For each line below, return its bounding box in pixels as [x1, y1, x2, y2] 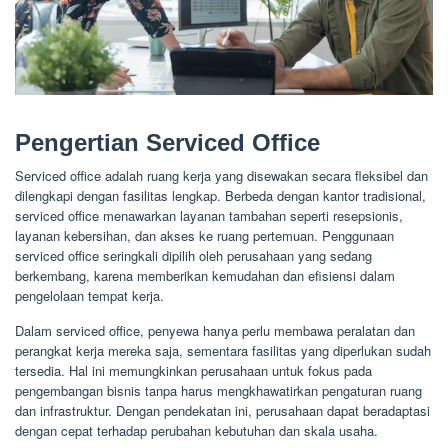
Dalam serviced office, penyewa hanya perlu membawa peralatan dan [15, 321, 415, 341]
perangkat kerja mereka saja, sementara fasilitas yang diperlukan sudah [15, 341, 431, 361]
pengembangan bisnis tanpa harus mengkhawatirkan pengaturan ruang [15, 381, 422, 401]
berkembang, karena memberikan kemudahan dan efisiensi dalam [15, 266, 395, 286]
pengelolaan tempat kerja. [15, 286, 164, 306]
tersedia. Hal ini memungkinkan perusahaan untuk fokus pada [15, 361, 372, 381]
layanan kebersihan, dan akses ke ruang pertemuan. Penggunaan [15, 226, 394, 246]
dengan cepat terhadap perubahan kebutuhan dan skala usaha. [15, 421, 378, 441]
